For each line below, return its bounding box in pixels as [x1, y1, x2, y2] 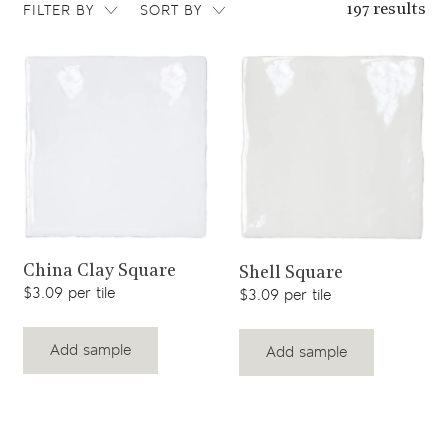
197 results [345, 2, 426, 19]
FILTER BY [22, 2, 94, 20]
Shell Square [239, 264, 343, 284]
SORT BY [139, 2, 202, 20]
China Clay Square [22, 262, 176, 282]
